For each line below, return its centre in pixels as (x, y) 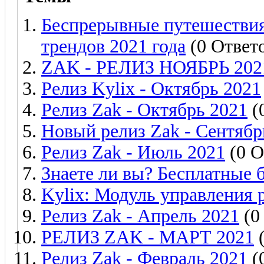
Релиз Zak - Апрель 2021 (140, 216)
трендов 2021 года (113, 46)
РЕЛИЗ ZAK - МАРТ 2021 (148, 237)
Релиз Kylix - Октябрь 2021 (151, 88)
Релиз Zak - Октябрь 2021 (144, 110)
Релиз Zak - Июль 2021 (133, 152)
